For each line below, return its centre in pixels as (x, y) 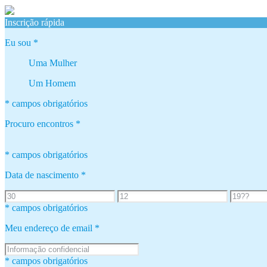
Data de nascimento (43, 175)
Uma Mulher (53, 63)
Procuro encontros (40, 123)
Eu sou (19, 42)
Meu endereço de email (50, 228)
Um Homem (52, 83)
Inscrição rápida (35, 22)
